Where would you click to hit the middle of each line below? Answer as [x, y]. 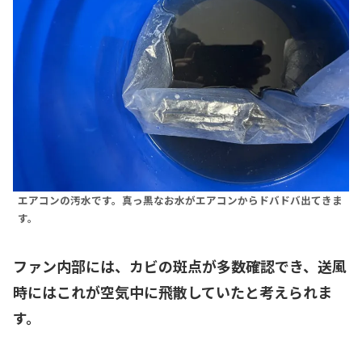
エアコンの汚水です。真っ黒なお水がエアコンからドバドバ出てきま [180, 200]
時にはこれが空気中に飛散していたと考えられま [173, 292]
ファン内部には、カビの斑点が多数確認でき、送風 [180, 266]
